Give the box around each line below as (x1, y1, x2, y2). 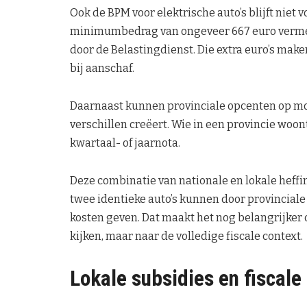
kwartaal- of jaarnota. (70, 136, 180, 149)
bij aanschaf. (70, 61, 134, 75)
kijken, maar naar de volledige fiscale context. (70, 229, 303, 243)
